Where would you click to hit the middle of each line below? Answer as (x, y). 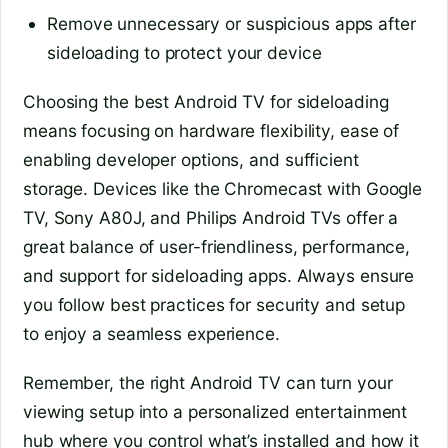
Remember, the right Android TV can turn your (208, 382)
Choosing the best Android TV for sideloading (206, 102)
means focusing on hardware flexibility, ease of (211, 131)
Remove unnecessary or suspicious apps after (231, 23)
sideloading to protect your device (184, 52)
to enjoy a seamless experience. (151, 334)
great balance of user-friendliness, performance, (217, 247)
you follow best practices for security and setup (214, 305)
